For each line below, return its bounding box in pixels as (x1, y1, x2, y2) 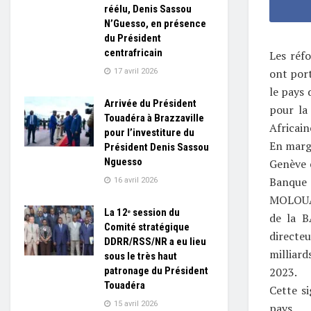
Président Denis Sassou (104, 141, 209, 153)
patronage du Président (104, 264, 208, 277)
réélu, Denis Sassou (104, 3, 192, 15)
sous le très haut (104, 250, 177, 262)
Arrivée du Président (104, 97, 196, 110)
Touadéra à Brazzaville (104, 112, 204, 124)
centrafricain (104, 47, 162, 59)
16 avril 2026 (112, 176, 158, 185)
